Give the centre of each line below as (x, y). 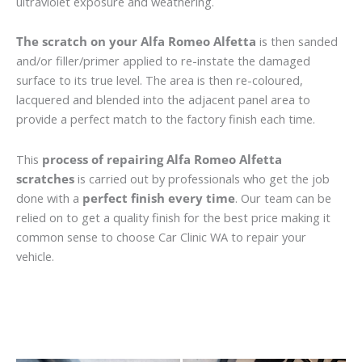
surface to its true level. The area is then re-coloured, (160, 80)
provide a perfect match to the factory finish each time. (166, 119)
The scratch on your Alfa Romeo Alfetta (136, 42)
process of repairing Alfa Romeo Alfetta (162, 159)
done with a (49, 198)
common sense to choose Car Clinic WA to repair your (161, 236)
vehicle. (35, 256)
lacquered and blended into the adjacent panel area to (163, 100)
